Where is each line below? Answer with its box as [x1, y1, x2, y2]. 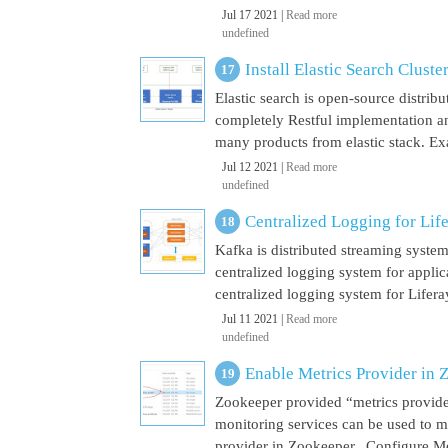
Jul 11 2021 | [222, 312, 286, 326]
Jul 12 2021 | [222, 160, 286, 174]
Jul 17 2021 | [222, 8, 286, 22]
